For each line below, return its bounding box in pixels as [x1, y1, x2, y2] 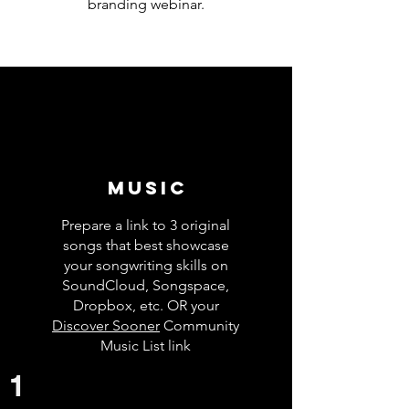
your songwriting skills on [63, 257, 228, 274]
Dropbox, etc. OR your [72, 297, 219, 314]
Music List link [100, 337, 191, 354]
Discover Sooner [52, 317, 160, 334]
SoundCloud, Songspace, [62, 277, 229, 294]
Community [160, 317, 239, 334]
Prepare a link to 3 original [61, 216, 230, 234]
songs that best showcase [62, 236, 229, 254]
